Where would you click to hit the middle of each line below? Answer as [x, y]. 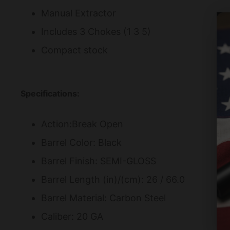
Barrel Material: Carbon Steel [103, 198]
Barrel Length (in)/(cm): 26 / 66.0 [113, 179]
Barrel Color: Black [81, 142]
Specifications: [50, 93]
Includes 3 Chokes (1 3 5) [96, 31]
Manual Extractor [79, 13]
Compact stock [74, 50]
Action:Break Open [82, 124]
